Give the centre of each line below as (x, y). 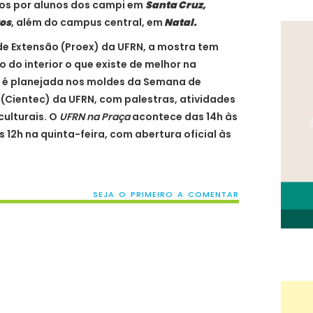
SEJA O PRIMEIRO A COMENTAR (166, 195)
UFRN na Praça (95, 117)
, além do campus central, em (87, 22)
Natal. (180, 22)
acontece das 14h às (184, 117)
